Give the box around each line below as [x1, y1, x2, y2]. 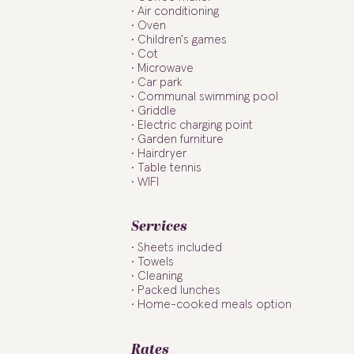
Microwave [137, 62, 194, 74]
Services [130, 216, 187, 237]
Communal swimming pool [137, 90, 279, 103]
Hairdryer [137, 147, 187, 160]
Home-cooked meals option [137, 299, 292, 311]
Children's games [137, 33, 228, 46]
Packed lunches [137, 284, 221, 296]
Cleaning [137, 270, 183, 282]
